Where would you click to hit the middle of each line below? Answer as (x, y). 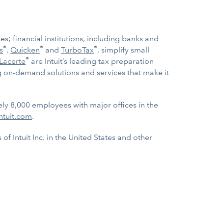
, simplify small (123, 50)
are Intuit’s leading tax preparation (91, 61)
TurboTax (77, 50)
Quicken (25, 50)
